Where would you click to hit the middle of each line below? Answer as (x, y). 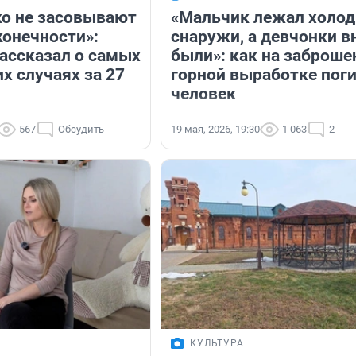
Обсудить (81, 130)
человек (203, 94)
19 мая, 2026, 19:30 (215, 130)
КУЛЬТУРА (217, 344)
